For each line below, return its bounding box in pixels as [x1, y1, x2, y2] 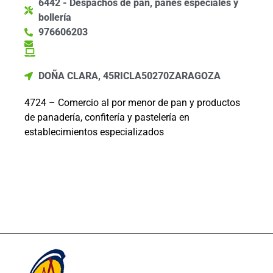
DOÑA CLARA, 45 [38, 70, 114, 82]
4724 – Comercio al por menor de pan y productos [24, 97, 240, 108]
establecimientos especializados [24, 126, 164, 138]
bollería [38, 12, 71, 23]
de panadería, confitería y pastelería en [24, 112, 190, 123]
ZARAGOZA [168, 70, 221, 82]
